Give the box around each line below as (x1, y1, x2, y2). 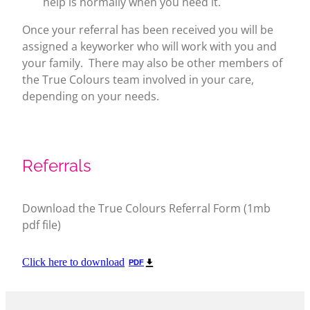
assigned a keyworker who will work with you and (22, 38, 277, 54)
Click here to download (22, 255, 125, 268)
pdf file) (22, 217, 61, 232)
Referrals (22, 152, 91, 176)
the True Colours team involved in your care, (22, 71, 254, 87)
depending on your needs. (22, 88, 159, 104)
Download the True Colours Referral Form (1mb (22, 200, 271, 216)
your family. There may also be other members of (22, 55, 282, 71)
